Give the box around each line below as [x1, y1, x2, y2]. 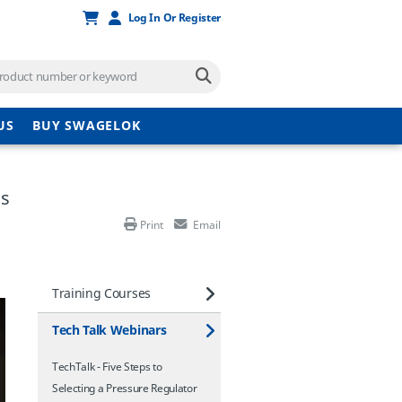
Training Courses [52, 284, 151, 303]
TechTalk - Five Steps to [52, 359, 162, 375]
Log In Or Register [127, 10, 221, 26]
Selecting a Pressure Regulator [52, 380, 197, 397]
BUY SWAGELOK [32, 117, 141, 135]
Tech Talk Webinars [52, 321, 167, 340]
